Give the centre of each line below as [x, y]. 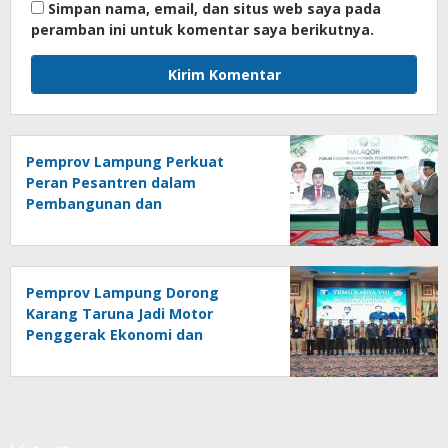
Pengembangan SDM [101, 225]
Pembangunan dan [94, 204]
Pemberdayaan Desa [100, 356]
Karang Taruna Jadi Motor [119, 314]
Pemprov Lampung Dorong [122, 293]
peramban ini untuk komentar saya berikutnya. [202, 30]
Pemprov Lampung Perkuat [125, 162]
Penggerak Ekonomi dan [114, 335]
